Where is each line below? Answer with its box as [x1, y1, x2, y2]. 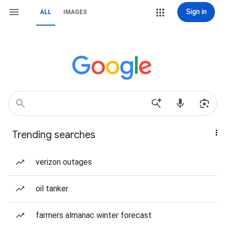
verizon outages [36, 157, 92, 167]
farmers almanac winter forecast [36, 210, 152, 220]
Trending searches [12, 129, 95, 141]
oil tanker [36, 184, 68, 193]
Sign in [185, 8, 207, 16]
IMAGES [63, 9, 87, 16]
